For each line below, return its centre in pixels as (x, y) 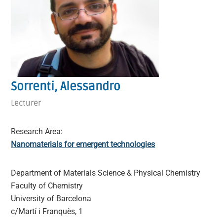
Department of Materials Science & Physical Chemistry (106, 173)
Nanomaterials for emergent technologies (83, 145)
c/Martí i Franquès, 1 (47, 212)
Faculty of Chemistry (47, 186)
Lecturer (26, 103)
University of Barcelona (51, 199)
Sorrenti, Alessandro (66, 87)
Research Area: (37, 132)
